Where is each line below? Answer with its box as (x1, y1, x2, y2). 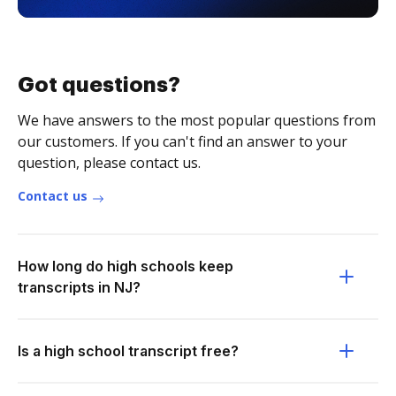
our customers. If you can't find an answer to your (18, 132, 347, 151)
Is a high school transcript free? (18, 342, 239, 360)
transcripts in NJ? (18, 278, 141, 296)
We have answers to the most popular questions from (18, 110, 376, 130)
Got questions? (18, 74, 180, 95)
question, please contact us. (18, 153, 201, 172)
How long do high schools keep (18, 257, 233, 275)
